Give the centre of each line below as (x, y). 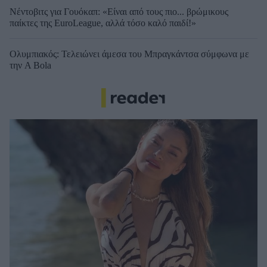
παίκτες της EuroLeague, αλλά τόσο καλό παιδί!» (103, 23)
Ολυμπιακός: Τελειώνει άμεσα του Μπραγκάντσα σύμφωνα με (129, 54)
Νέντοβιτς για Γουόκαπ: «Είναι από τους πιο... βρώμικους (119, 12)
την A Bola (30, 66)
